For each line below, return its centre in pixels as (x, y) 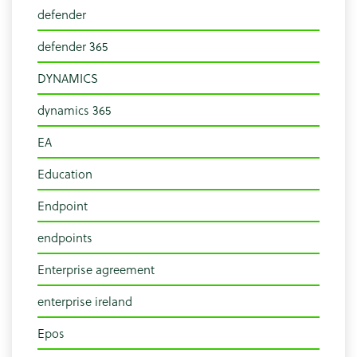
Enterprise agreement (96, 270)
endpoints (65, 238)
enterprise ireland (85, 302)
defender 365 (73, 47)
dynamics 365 (74, 110)
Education (65, 174)
